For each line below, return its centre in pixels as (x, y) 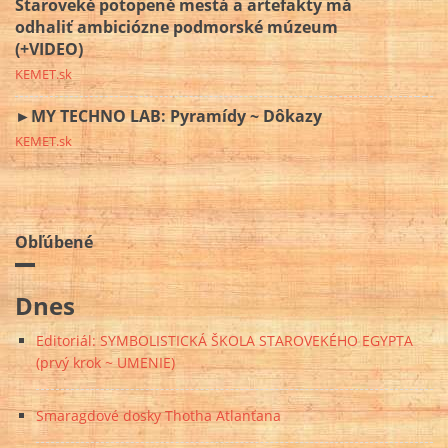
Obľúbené (54, 242)
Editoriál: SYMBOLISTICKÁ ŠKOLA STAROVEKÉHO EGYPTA (224, 341)
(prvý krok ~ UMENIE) (105, 363)
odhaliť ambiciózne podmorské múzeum (176, 27)
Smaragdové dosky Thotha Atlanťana (158, 416)
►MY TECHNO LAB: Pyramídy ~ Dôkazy (168, 116)
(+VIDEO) (49, 49)
